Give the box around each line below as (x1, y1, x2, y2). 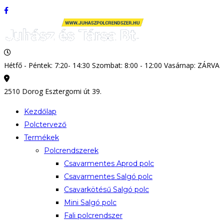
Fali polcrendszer (64, 211, 122, 220)
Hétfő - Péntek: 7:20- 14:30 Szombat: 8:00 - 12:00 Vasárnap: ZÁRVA (4, 60, 219, 70)
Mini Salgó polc (64, 198, 116, 207)
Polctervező (24, 120, 66, 129)
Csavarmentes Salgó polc (64, 172, 152, 181)
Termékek (24, 133, 59, 142)
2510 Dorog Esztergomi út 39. (4, 86, 101, 96)
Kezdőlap (24, 107, 56, 116)
